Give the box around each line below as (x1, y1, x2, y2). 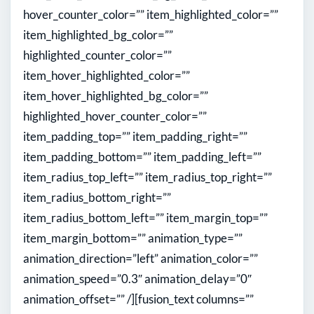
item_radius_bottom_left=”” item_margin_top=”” (23, 210, 268, 226)
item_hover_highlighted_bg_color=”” (23, 88, 208, 104)
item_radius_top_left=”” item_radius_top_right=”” (23, 170, 272, 185)
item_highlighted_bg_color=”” (23, 27, 173, 43)
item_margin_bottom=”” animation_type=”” (23, 231, 243, 246)
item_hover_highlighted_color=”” (23, 68, 190, 83)
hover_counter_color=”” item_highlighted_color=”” (23, 7, 278, 22)
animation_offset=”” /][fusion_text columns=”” (23, 292, 254, 307)
